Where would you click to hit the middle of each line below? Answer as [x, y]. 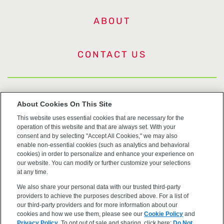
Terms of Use [112, 123]
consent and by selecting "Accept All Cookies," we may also [97, 136]
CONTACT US [112, 54]
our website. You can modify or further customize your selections [104, 163]
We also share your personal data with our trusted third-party [99, 187]
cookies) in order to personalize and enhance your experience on [106, 154]
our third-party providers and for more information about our [97, 205]
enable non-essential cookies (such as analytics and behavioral [103, 145]
